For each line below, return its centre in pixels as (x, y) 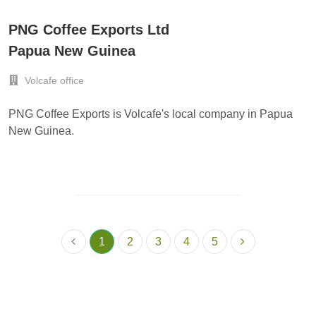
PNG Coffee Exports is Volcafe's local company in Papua (151, 114)
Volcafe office (53, 81)
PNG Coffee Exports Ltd (89, 30)
